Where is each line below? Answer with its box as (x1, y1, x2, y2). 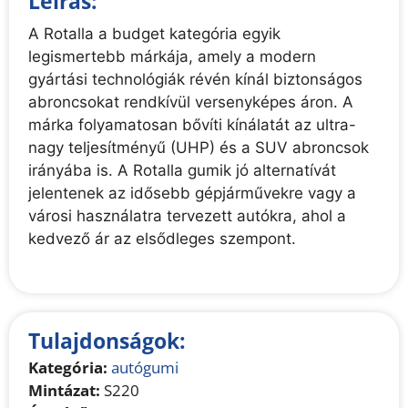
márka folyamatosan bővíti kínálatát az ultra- (28, 115, 357, 134)
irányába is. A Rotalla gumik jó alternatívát (28, 160, 337, 179)
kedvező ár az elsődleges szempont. (28, 229, 297, 248)
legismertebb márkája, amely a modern (28, 46, 317, 66)
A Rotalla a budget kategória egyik (28, 24, 281, 43)
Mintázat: (28, 379, 101, 401)
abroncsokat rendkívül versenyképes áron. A (28, 92, 354, 111)
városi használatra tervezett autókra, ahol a (28, 206, 347, 225)
